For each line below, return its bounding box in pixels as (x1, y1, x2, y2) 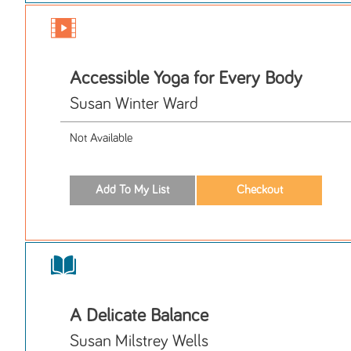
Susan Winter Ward (70, 96, 198, 114)
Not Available (70, 132, 132, 145)
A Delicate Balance (70, 306, 208, 325)
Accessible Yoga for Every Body (70, 69, 302, 89)
